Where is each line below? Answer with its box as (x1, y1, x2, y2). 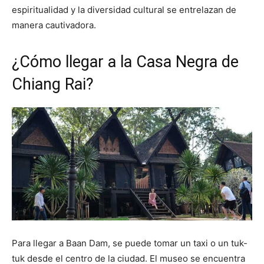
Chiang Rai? (12, 75, 94, 94)
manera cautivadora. (12, 19, 96, 31)
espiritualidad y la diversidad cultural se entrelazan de (12, 4, 236, 16)
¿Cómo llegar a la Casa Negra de (12, 52, 239, 72)
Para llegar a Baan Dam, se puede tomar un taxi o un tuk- (12, 237, 247, 249)
